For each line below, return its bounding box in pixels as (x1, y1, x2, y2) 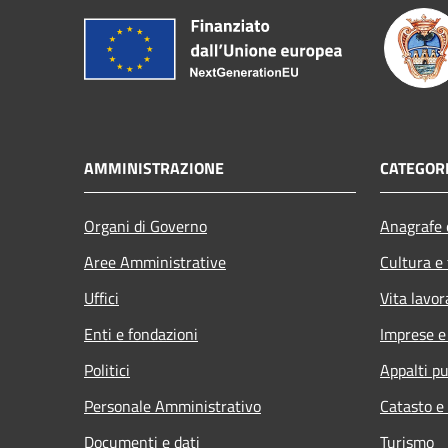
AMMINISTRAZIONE (84, 155, 224, 180)
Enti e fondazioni (84, 321, 198, 346)
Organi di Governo (84, 213, 207, 238)
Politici (84, 357, 130, 382)
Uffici (84, 285, 119, 310)
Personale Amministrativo (84, 393, 261, 418)
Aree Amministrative (84, 249, 226, 274)
